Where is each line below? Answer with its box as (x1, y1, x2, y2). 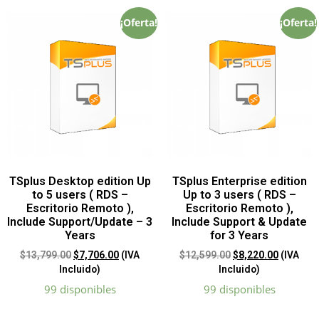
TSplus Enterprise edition (172, 174, 307, 189)
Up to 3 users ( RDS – (182, 188, 296, 202)
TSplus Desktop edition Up (9, 174, 151, 189)
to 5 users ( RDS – (31, 188, 128, 202)
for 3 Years (210, 229, 268, 243)
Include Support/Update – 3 (7, 215, 152, 229)
